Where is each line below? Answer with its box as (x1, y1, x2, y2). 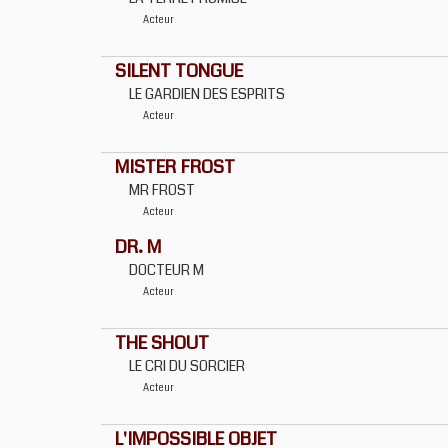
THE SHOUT (115, 330, 209, 356)
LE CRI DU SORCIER (129, 356, 245, 376)
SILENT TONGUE (115, 58, 243, 84)
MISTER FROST (115, 154, 235, 180)
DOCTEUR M (129, 260, 204, 280)
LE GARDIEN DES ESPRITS (129, 84, 285, 104)
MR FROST (129, 180, 195, 200)
